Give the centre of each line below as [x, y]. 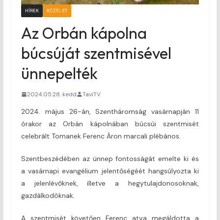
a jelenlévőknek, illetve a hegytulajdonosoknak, [110, 183]
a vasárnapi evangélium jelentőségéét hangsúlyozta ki [110, 171]
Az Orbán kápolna [84, 33]
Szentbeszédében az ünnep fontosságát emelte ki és [110, 158]
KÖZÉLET [57, 10]
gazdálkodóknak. [48, 195]
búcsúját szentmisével [96, 53]
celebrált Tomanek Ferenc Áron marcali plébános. [101, 136]
